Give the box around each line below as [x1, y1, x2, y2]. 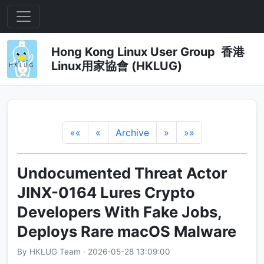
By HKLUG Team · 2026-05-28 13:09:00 [17, 247, 170, 256]
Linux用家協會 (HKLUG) [51, 59, 182, 73]
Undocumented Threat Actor [17, 164, 227, 182]
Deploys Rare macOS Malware [17, 222, 236, 240]
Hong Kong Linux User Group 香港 [51, 45, 245, 59]
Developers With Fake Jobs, [17, 203, 222, 221]
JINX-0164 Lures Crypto [17, 183, 195, 202]
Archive [115, 127, 149, 138]
